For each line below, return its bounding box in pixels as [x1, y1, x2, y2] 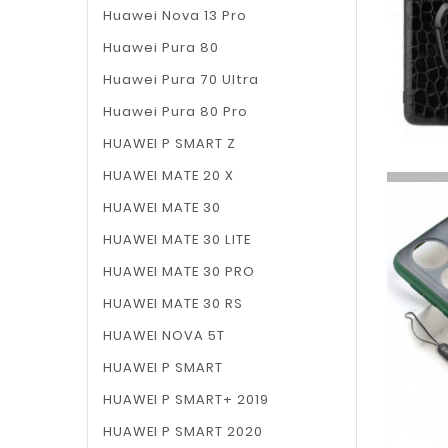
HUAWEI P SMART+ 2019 [103, 390, 269, 409]
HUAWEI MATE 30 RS [103, 294, 243, 313]
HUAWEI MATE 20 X [103, 166, 234, 185]
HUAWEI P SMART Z [103, 134, 236, 153]
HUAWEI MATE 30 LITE [103, 230, 251, 249]
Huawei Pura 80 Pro [103, 102, 248, 121]
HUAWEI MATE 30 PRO [103, 262, 255, 281]
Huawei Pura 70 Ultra [103, 70, 259, 89]
